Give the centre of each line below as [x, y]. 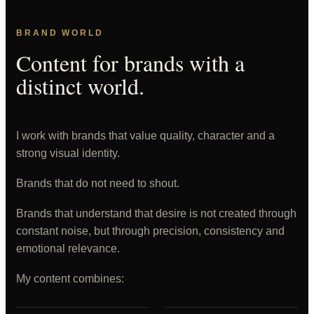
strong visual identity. [68, 153]
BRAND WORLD [60, 33]
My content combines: [70, 279]
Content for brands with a [130, 63]
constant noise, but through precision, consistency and [150, 231]
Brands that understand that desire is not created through [156, 213]
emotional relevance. [68, 248]
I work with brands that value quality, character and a [145, 136]
